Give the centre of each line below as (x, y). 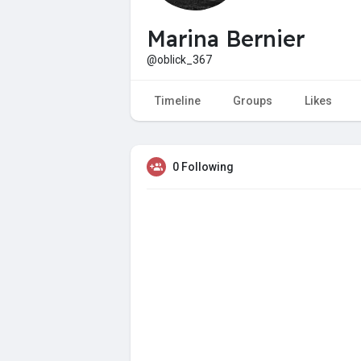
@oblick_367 (179, 59)
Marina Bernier (226, 38)
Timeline (178, 100)
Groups (253, 100)
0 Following (203, 166)
